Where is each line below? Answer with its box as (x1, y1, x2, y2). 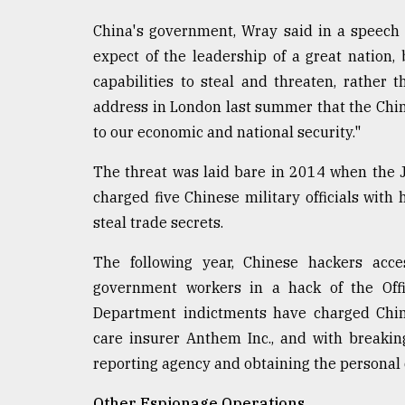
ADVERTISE (18, 190, 104, 208)
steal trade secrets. (93, 213, 223, 232)
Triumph (18, 46, 85, 64)
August (18, 91, 49, 104)
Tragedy (32, 12, 96, 30)
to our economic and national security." (93, 123, 361, 142)
